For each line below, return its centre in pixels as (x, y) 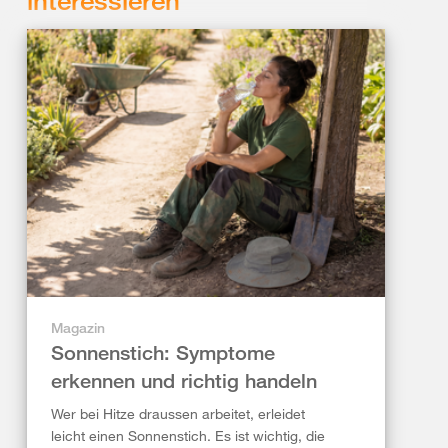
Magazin (78, 328)
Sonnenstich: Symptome (163, 353)
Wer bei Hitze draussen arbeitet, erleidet (178, 414)
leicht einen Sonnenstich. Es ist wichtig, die (188, 436)
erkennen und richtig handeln (184, 381)
